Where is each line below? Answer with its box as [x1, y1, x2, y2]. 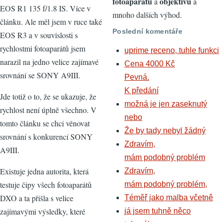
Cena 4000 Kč [124, 59, 175, 68]
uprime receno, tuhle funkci [124, 46, 219, 55]
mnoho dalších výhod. [112, 9, 182, 20]
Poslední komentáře [112, 27, 183, 36]
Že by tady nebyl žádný [124, 126, 206, 135]
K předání [124, 86, 159, 95]
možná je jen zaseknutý [124, 99, 207, 108]
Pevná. [124, 72, 149, 81]
